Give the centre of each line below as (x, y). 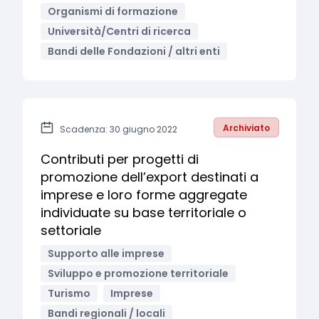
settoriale (71, 230)
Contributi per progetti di (120, 159)
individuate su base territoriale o (143, 213)
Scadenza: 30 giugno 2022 (119, 129)
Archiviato (246, 128)
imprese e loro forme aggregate (144, 195)
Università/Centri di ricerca (119, 31)
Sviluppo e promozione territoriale (138, 273)
